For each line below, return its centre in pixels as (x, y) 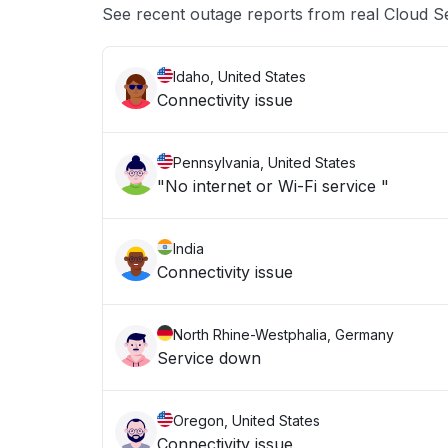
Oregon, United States (246, 420)
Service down (209, 358)
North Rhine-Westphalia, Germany (283, 334)
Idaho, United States (239, 76)
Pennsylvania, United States (264, 162)
